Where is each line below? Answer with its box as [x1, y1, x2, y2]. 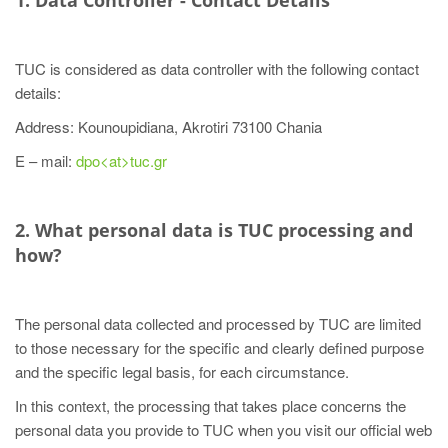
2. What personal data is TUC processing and [15, 218, 413, 242]
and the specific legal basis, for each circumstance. [15, 361, 349, 382]
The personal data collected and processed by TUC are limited [15, 313, 421, 334]
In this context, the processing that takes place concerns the [15, 395, 406, 416]
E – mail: [15, 150, 76, 171]
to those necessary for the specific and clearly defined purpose [15, 337, 424, 358]
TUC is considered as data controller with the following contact [15, 58, 419, 79]
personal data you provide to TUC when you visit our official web [15, 419, 432, 440]
